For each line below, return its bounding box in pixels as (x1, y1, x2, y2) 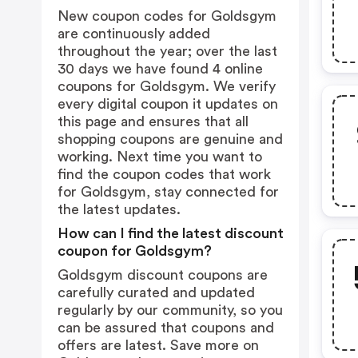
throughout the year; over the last (58, 44, 277, 58)
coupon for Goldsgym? (58, 244, 212, 258)
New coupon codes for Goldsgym (58, 9, 276, 23)
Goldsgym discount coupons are (58, 268, 268, 282)
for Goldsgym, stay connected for (58, 185, 279, 199)
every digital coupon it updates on (58, 97, 278, 111)
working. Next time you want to (58, 149, 262, 164)
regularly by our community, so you (58, 303, 283, 317)
